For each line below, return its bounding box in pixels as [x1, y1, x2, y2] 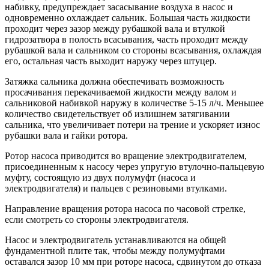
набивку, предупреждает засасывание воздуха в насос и [5, 2, 233, 13]
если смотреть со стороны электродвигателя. [5, 214, 189, 225]
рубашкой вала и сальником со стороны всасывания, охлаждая [5, 45, 261, 56]
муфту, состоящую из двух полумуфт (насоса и [5, 172, 196, 183]
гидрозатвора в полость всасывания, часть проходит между [5, 34, 248, 45]
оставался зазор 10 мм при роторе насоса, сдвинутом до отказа [5, 256, 261, 267]
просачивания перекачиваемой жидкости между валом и [5, 87, 237, 98]
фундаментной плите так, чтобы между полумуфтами [5, 246, 225, 256]
